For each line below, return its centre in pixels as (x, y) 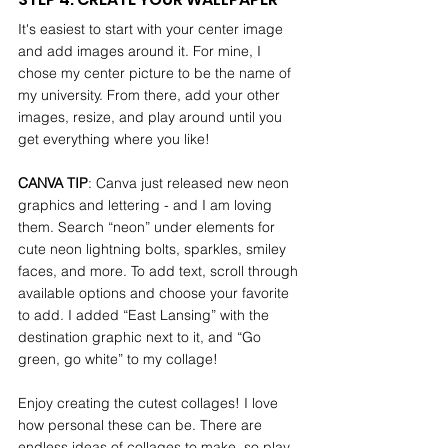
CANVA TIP (53, 183)
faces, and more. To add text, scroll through (160, 271)
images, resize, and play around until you (152, 117)
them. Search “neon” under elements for (148, 227)
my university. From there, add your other (151, 95)
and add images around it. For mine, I (141, 51)
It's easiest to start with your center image (152, 29)
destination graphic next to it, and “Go (141, 337)
